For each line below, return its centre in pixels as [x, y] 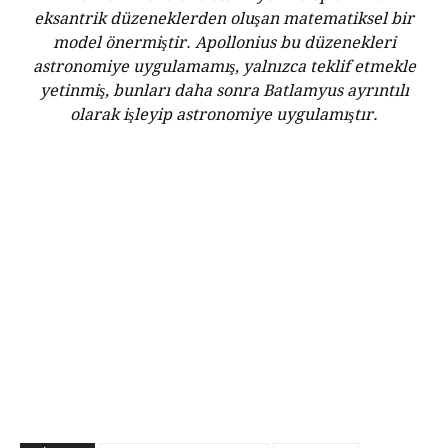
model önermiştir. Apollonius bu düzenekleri [224, 42]
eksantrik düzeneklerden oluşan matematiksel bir [224, 18]
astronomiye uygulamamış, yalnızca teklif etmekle [224, 66]
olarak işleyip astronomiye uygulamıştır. [224, 114]
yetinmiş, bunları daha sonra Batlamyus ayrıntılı [224, 90]
